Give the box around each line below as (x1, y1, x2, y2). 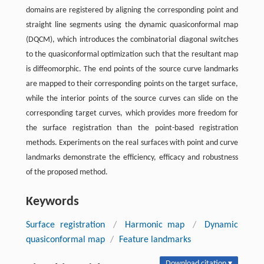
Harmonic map (124, 220, 185, 230)
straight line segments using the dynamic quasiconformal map (25, 20, 239, 29)
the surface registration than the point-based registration (25, 123, 239, 133)
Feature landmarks (118, 235, 191, 245)
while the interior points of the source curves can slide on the (25, 94, 239, 103)
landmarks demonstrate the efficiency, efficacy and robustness (25, 153, 239, 162)
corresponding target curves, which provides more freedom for (25, 108, 239, 118)
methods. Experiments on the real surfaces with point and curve (25, 138, 239, 147)
